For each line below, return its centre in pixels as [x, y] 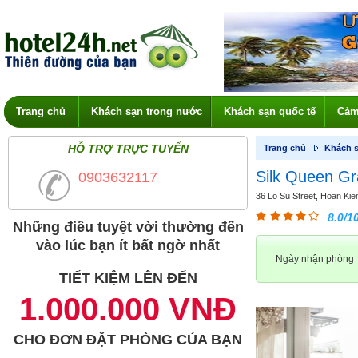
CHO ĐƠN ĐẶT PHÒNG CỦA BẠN [128, 340]
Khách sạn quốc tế [270, 111]
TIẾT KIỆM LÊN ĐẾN [128, 278]
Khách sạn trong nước [147, 111]
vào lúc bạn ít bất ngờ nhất [128, 245]
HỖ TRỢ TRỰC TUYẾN [128, 149]
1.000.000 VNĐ [128, 309]
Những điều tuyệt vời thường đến [128, 227]
